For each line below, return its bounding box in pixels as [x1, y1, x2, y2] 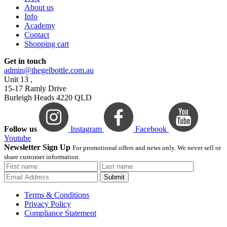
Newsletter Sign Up [4, 143, 70, 152]
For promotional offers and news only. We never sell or [72, 144, 221, 152]
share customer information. [4, 153, 80, 161]
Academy [24, 21, 55, 30]
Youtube [4, 134, 31, 143]
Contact [24, 30, 49, 40]
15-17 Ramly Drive [4, 84, 66, 93]
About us [24, 3, 54, 12]
